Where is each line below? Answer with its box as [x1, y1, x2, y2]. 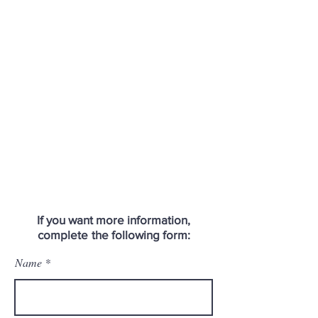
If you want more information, [37, 213, 190, 226]
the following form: [91, 228, 190, 241]
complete [37, 228, 88, 241]
